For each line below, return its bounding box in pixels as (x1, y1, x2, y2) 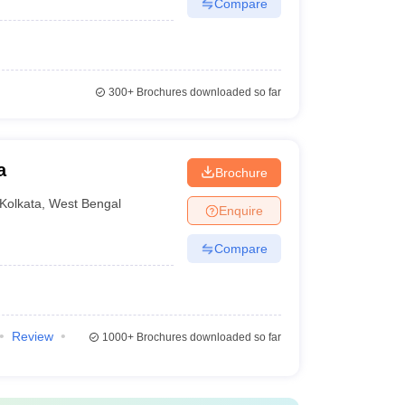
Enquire (218, 202, 263, 218)
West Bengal (49, 195, 122, 211)
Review (11, 329, 53, 344)
